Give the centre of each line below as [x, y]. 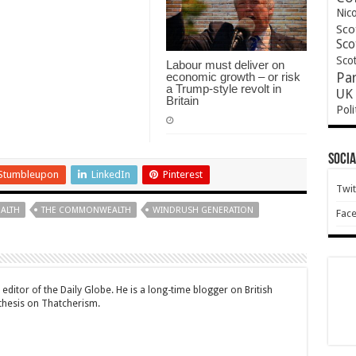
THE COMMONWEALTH [86, 210]
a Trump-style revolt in [223, 88]
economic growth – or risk [233, 76]
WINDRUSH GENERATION [203, 210]
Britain [182, 100]
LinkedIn [110, 174]
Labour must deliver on [225, 64]
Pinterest [182, 174]
